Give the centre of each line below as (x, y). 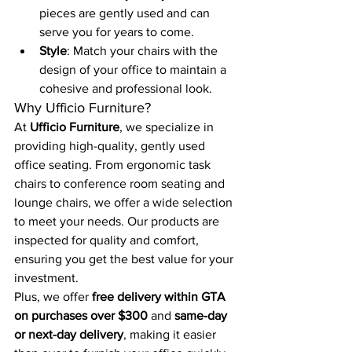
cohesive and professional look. (126, 88)
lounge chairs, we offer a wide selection (125, 202)
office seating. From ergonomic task (114, 165)
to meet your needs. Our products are (118, 221)
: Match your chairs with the (144, 51)
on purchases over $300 (81, 315)
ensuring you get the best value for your (125, 259)
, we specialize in (168, 127)
